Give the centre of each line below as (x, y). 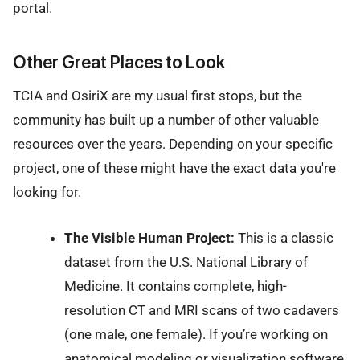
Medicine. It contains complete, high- (175, 286)
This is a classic (284, 237)
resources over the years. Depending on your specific (173, 144)
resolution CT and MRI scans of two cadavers (201, 310)
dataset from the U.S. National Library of (186, 262)
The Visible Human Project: (149, 237)
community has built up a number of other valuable (166, 120)
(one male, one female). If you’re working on (196, 334)
